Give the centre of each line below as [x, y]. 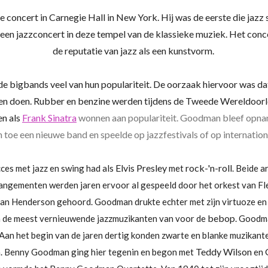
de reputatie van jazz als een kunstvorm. [134, 51]
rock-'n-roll [208, 168]
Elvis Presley [141, 168]
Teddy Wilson [223, 252]
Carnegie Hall [77, 17]
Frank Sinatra [49, 118]
